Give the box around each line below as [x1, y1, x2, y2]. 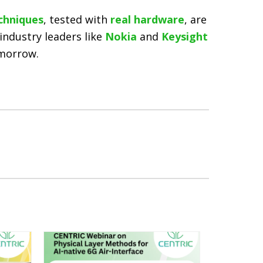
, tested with [43, 12, 110, 26]
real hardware [110, 12, 184, 26]
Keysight [161, 29, 208, 43]
